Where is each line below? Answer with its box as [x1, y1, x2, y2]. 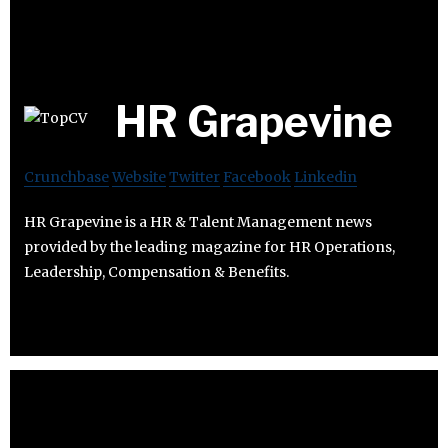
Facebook [223, 168, 291, 187]
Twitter [169, 168, 220, 187]
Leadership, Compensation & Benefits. [24, 263, 289, 282]
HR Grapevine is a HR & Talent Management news [24, 213, 372, 232]
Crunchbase [24, 168, 109, 187]
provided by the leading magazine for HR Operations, [24, 238, 395, 257]
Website [112, 168, 166, 187]
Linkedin [294, 168, 357, 187]
